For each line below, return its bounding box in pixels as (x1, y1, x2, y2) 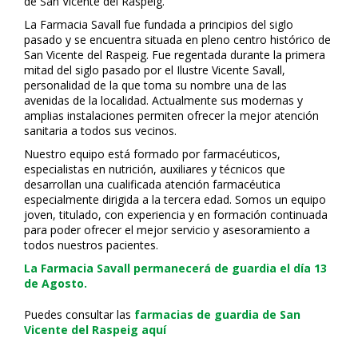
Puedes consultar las (24, 306, 134, 322)
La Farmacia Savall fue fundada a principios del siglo (24, 16, 293, 32)
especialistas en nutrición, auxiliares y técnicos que (24, 161, 285, 177)
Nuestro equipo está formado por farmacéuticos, (24, 145, 280, 161)
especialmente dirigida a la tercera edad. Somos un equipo (24, 191, 326, 207)
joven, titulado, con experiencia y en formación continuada (24, 206, 328, 222)
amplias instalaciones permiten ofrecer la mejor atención (24, 107, 319, 123)
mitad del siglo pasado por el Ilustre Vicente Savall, (24, 62, 285, 78)
